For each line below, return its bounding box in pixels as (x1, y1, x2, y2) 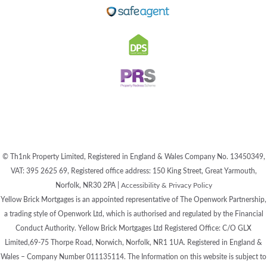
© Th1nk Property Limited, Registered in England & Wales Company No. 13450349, (2, 153, 265, 160)
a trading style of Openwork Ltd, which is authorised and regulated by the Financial (4, 210, 263, 218)
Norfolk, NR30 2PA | (55, 181, 121, 189)
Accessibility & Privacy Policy (120, 181, 212, 189)
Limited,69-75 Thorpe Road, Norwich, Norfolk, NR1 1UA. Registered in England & (5, 238, 262, 246)
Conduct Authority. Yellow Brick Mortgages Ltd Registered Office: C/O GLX (15, 224, 252, 232)
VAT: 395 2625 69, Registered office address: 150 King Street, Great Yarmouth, (10, 167, 257, 175)
